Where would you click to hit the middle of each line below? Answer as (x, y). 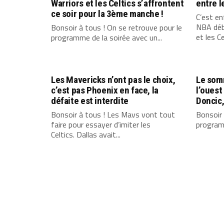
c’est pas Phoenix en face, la (105, 90)
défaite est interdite (90, 101)
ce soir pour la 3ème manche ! (107, 14)
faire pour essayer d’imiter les (101, 125)
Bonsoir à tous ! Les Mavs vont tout (113, 115)
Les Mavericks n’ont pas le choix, (113, 80)
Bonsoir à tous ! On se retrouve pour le (116, 28)
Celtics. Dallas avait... (86, 135)
